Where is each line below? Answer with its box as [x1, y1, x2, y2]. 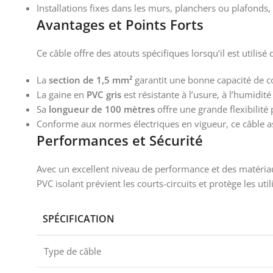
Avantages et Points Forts [37, 15, 204, 34]
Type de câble [44, 245, 101, 257]
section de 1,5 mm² [49, 74, 132, 86]
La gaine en [37, 88, 87, 101]
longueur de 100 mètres [49, 103, 155, 115]
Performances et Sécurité [37, 131, 203, 149]
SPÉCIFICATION [43, 212, 115, 225]
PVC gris [87, 88, 121, 101]
